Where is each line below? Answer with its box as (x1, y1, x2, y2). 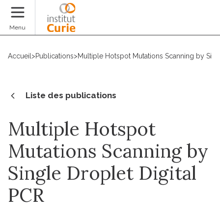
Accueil (8, 52, 31, 60)
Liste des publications (26, 90, 116, 100)
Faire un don (159, 19, 212, 29)
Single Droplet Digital (8, 161, 196, 185)
